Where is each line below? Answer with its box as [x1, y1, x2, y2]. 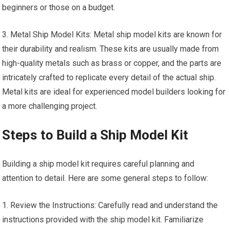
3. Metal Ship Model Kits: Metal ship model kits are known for [2, 30, 222, 39]
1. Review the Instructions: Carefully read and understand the [2, 200, 218, 210]
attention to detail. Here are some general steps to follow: [2, 173, 209, 183]
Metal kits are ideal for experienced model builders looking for [2, 87, 226, 97]
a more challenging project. [2, 101, 98, 111]
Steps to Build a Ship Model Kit [2, 127, 189, 143]
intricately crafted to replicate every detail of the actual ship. [2, 73, 216, 82]
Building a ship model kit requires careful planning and [2, 159, 195, 169]
